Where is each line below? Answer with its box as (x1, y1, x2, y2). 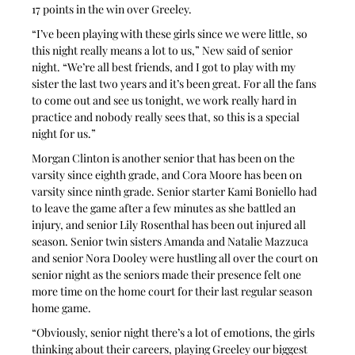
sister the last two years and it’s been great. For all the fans (32, 76, 319, 92)
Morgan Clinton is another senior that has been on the (32, 151, 298, 166)
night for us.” (32, 126, 97, 142)
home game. (32, 300, 92, 316)
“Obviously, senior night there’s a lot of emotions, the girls (32, 325, 318, 341)
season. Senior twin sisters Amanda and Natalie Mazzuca (32, 234, 311, 250)
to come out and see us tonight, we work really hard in (32, 93, 300, 109)
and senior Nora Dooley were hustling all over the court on (32, 250, 321, 266)
